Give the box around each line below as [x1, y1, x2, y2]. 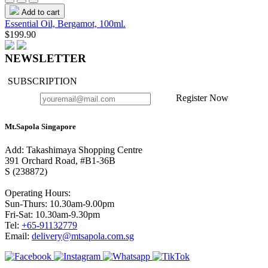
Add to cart [19, 7, 60, 17]
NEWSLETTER [5, 51, 86, 65]
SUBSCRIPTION [8, 76, 77, 87]
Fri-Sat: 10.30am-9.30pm [5, 209, 100, 220]
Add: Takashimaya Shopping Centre [5, 144, 142, 155]
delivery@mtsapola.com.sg [32, 230, 134, 241]
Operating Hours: [5, 187, 71, 198]
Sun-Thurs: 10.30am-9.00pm [5, 198, 114, 209]
